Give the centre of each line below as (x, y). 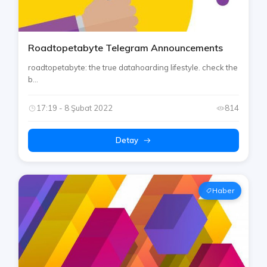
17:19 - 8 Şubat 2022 (74, 108)
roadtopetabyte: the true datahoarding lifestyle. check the (133, 68)
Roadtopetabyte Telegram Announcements (125, 48)
